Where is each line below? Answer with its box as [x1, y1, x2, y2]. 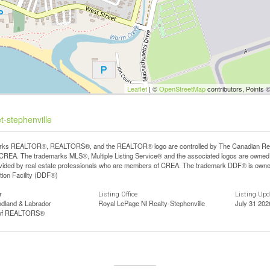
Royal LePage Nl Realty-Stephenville [98, 198, 206, 208]
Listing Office [98, 190, 138, 198]
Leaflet [127, 84, 148, 93]
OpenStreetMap [159, 84, 206, 93]
